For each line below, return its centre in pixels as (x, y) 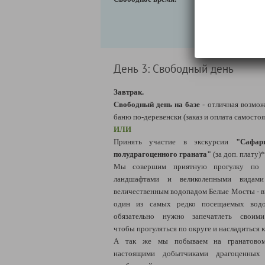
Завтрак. (129, 92)
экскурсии (215, 141)
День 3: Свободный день (174, 68)
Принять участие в (150, 141)
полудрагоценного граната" (162, 154)
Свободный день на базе (157, 104)
